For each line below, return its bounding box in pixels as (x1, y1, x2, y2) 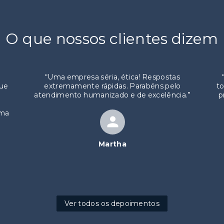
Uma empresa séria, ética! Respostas (47, 45, 180, 54)
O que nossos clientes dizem (5, 2, 218, 21)
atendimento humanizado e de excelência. (34, 63, 188, 72)
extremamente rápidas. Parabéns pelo (44, 54, 181, 63)
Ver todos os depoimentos (64, 171, 159, 181)
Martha (98, 112, 126, 121)
